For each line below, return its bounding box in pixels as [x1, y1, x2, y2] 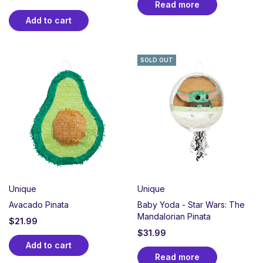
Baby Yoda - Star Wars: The [137, 200, 245, 210]
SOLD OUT [140, 56, 173, 63]
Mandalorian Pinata [137, 211, 211, 221]
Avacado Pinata [9, 200, 69, 210]
